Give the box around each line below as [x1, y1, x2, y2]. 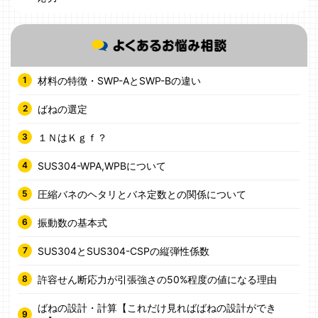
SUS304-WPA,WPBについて [38, 159, 166, 172]
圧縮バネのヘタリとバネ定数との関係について [38, 187, 246, 200]
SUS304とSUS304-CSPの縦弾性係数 [38, 244, 209, 257]
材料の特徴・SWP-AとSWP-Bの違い [38, 74, 201, 87]
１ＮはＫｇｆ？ [38, 131, 107, 143]
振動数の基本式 [38, 216, 107, 229]
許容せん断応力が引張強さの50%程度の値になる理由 [38, 273, 277, 285]
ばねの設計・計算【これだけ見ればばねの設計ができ [38, 301, 276, 314]
